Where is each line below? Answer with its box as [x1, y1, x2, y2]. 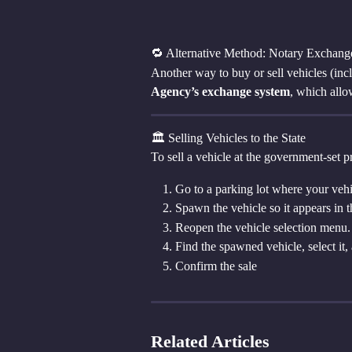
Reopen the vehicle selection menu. [175, 220, 350, 234]
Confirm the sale [175, 258, 257, 273]
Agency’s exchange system [151, 84, 290, 98]
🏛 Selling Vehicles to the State [151, 130, 306, 145]
